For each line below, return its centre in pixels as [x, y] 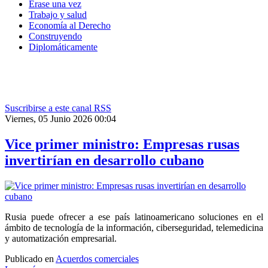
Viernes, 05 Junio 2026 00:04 [60, 119]
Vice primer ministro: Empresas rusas [122, 144]
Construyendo [55, 36]
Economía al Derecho [70, 26]
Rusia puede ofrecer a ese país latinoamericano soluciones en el [134, 217]
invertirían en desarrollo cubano [104, 161]
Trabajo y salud [58, 15]
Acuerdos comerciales [97, 259]
